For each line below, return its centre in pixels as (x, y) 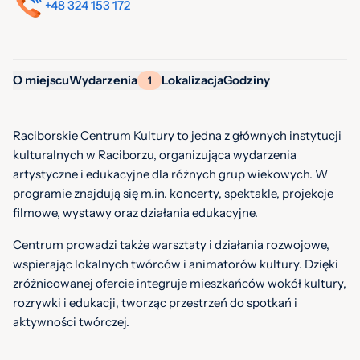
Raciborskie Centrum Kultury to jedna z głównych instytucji (177, 135)
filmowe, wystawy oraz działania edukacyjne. (135, 213)
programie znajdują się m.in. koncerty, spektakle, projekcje (173, 193)
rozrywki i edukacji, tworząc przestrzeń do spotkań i (155, 303)
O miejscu (41, 80)
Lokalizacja (192, 80)
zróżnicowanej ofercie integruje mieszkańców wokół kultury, (180, 283)
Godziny (247, 80)
